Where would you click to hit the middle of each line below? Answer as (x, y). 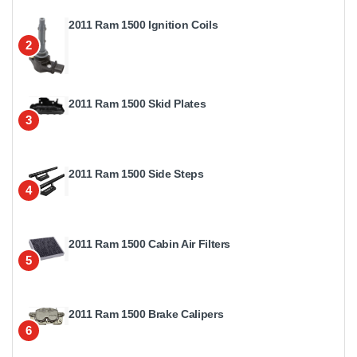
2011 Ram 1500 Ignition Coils (143, 24)
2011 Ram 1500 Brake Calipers (146, 314)
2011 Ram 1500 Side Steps (136, 173)
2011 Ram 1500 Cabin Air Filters (150, 243)
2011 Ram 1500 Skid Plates (137, 103)
